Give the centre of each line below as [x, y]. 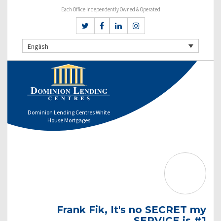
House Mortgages [69, 120]
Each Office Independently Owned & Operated [110, 9]
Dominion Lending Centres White [69, 112]
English [38, 46]
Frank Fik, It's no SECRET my [131, 209]
